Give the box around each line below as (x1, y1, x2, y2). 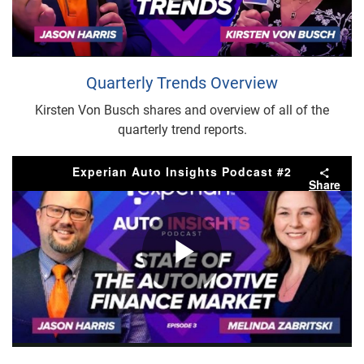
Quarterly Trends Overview (86, 73, 278, 93)
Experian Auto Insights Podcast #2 (72, 163, 292, 180)
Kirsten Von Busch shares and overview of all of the (35, 102, 329, 119)
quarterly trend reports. (117, 122, 247, 138)
